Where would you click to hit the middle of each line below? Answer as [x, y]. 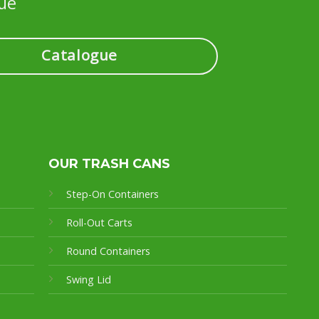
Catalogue [80, 55]
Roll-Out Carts [99, 222]
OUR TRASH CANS [109, 163]
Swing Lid [88, 279]
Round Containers [108, 251]
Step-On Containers [112, 194]
